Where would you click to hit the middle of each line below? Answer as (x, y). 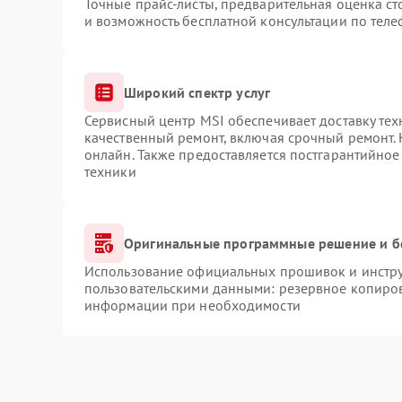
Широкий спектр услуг (197, 92)
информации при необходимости (192, 305)
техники (110, 171)
